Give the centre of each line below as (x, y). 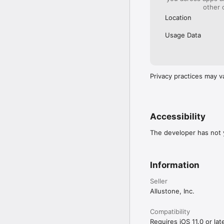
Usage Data (183, 35)
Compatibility (170, 211)
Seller (159, 181)
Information (175, 165)
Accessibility (178, 116)
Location (178, 17)
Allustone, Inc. (172, 191)
